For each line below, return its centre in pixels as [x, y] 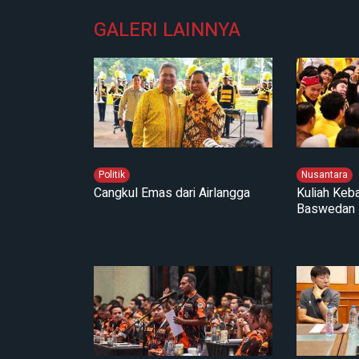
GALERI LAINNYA [167, 30]
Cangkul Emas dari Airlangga [172, 194]
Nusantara [325, 175]
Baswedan [326, 210]
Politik [112, 175]
